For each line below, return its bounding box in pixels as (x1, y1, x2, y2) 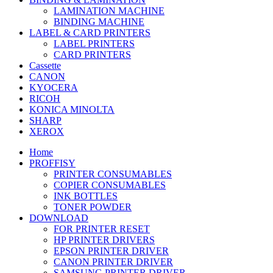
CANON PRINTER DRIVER (54, 256, 173, 267)
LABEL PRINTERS (54, 38, 135, 49)
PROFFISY (29, 157, 76, 168)
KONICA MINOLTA (29, 104, 115, 115)
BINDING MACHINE (54, 16, 144, 27)
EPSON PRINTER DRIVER (54, 245, 169, 256)
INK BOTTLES (54, 190, 118, 201)
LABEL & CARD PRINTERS (29, 27, 151, 38)
